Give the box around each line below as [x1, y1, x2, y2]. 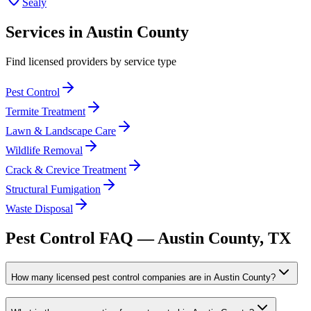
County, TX [204, 228, 291, 247]
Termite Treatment [6, 105, 85, 117]
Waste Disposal [6, 202, 73, 215]
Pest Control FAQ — [6, 228, 158, 247]
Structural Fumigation [6, 183, 101, 195]
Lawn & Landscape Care [6, 124, 116, 137]
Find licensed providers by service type [6, 55, 176, 67]
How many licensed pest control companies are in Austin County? [11, 271, 276, 283]
